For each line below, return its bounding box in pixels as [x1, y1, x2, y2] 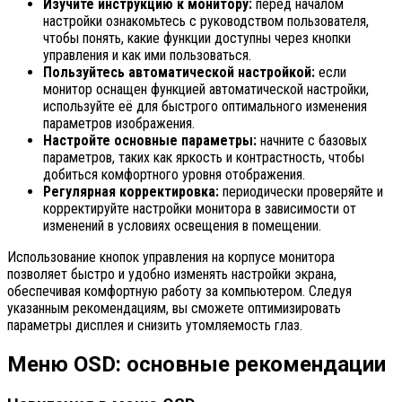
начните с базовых [257, 132, 367, 150]
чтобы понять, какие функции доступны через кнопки [43, 30, 351, 48]
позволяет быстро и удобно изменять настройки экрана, [7, 266, 336, 284]
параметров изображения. [43, 115, 195, 133]
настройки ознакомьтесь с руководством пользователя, [43, 13, 369, 31]
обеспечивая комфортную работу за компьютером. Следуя [7, 283, 352, 301]
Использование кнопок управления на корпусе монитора [7, 249, 335, 267]
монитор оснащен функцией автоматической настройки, [43, 81, 369, 99]
